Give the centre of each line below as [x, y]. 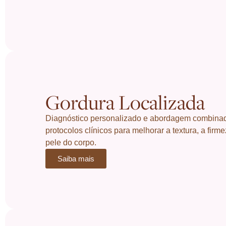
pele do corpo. [71, 143]
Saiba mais [76, 159]
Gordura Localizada [125, 102]
